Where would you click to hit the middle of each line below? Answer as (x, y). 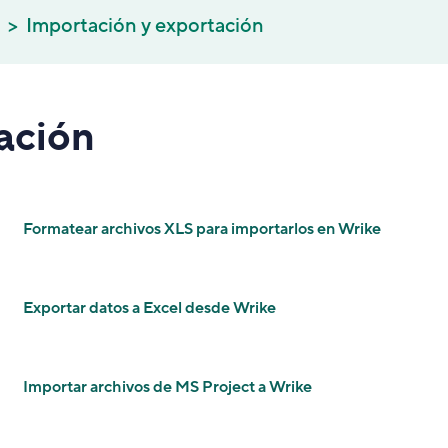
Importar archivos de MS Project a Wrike (167, 387)
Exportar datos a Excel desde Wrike (149, 308)
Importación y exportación (145, 26)
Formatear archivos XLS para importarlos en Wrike (201, 229)
